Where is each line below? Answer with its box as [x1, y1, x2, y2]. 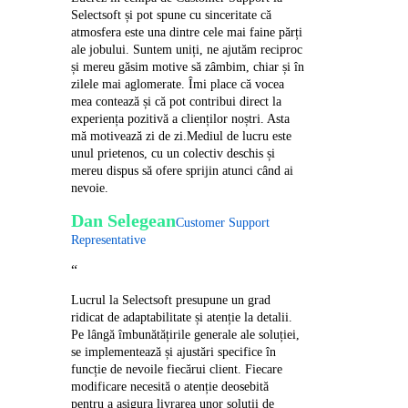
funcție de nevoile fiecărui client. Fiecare [71, 362, 283, 376]
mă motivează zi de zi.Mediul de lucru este [71, 128, 292, 143]
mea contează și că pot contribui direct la [71, 94, 282, 108]
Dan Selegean [71, 209, 177, 230]
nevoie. [71, 180, 109, 195]
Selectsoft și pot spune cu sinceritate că [71, 7, 272, 22]
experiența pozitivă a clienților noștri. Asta [71, 111, 291, 126]
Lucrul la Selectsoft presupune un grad [71, 292, 271, 307]
